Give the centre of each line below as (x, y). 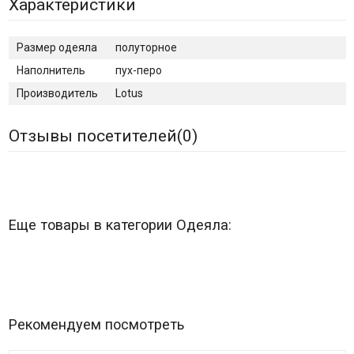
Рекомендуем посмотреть (96, 325)
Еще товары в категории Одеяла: (120, 225)
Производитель (57, 94)
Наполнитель (51, 71)
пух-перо (138, 71)
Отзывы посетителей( (95, 136)
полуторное (146, 48)
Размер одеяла (56, 48)
